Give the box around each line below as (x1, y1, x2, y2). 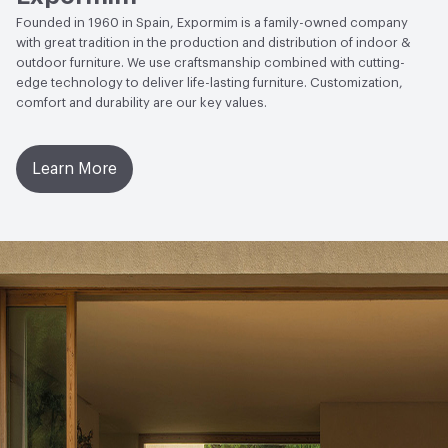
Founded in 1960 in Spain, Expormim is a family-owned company (16, 16, 408, 30)
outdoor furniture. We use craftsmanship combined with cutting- (16, 56, 405, 70)
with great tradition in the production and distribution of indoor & (16, 36, 411, 50)
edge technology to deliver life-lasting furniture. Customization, (16, 76, 403, 90)
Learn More (32, 161, 117, 178)
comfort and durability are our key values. (16, 96, 267, 110)
